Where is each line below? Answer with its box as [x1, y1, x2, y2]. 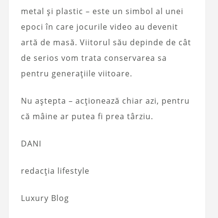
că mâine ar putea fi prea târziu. [20, 111, 153, 122]
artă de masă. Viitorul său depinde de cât [20, 37, 191, 48]
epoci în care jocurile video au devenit [20, 21, 178, 33]
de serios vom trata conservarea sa [20, 53, 167, 64]
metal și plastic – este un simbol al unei [20, 6, 183, 17]
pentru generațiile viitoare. [20, 68, 132, 79]
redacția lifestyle [20, 165, 90, 177]
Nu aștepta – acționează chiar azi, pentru [20, 95, 190, 107]
